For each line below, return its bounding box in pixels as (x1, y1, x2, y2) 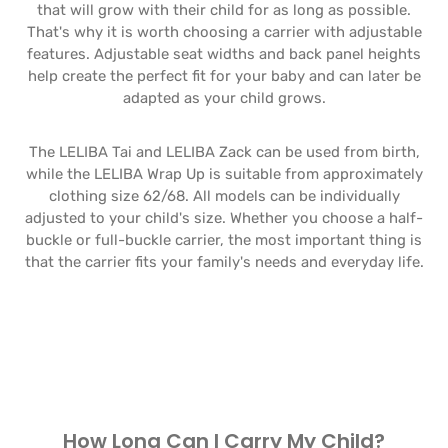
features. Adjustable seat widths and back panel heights (27, 45, 421, 63)
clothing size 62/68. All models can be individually (48, 187, 400, 205)
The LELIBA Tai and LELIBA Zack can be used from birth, (28, 143, 420, 161)
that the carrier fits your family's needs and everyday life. (24, 253, 424, 271)
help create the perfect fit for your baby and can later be (27, 67, 421, 85)
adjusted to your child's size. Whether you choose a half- (25, 209, 423, 227)
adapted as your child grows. (122, 89, 326, 107)
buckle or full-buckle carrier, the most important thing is (26, 231, 422, 249)
